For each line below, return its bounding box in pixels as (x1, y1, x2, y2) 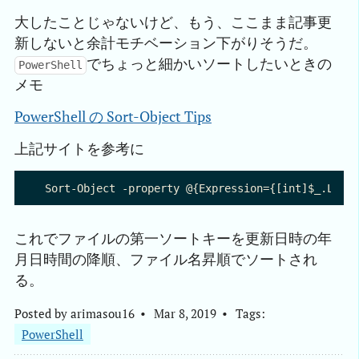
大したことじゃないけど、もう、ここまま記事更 (14, 13, 332, 32)
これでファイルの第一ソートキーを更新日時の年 (14, 229, 332, 248)
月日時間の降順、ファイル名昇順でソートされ (14, 250, 317, 269)
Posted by (14, 305, 71, 321)
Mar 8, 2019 (150, 305, 220, 321)
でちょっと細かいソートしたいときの (87, 54, 333, 74)
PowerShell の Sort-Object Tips (14, 107, 212, 127)
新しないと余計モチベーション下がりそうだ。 (14, 34, 317, 53)
